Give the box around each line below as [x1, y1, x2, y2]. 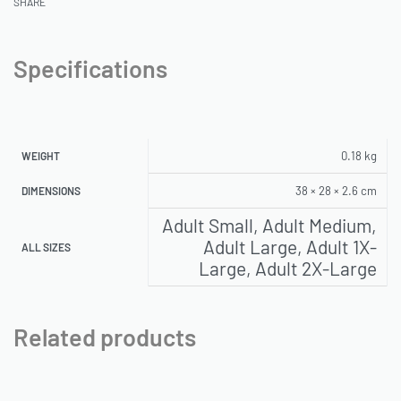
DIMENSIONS [21, 184, 81, 198]
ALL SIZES [21, 241, 72, 254]
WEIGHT [21, 149, 61, 163]
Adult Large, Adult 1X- [202, 235, 377, 259]
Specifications [13, 54, 167, 83]
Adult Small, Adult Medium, [161, 214, 377, 237]
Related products [13, 321, 196, 351]
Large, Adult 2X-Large [198, 257, 377, 280]
